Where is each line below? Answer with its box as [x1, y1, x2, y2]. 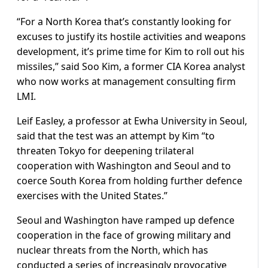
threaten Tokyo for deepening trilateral [17, 144, 194, 158]
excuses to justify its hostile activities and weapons [17, 30, 246, 44]
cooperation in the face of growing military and [17, 229, 231, 242]
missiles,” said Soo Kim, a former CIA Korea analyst [17, 60, 245, 74]
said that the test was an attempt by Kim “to [17, 129, 215, 143]
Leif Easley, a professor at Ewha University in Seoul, [17, 114, 247, 128]
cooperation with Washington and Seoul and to [17, 159, 231, 173]
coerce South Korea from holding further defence [17, 174, 242, 188]
